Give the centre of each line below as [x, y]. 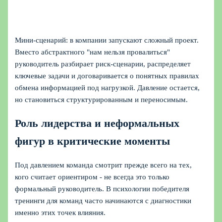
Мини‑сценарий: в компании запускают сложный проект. [107, 40]
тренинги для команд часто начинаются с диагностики [103, 201]
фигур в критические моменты [93, 141]
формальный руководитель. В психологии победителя [102, 189]
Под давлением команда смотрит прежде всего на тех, [104, 165]
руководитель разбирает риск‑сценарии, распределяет [103, 64]
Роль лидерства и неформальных [97, 123]
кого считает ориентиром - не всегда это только [92, 177]
